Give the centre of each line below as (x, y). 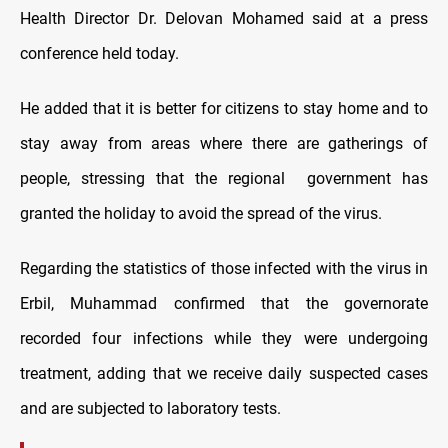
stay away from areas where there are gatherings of (224, 143)
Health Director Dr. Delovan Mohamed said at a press (224, 18)
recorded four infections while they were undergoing (224, 338)
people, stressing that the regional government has (224, 178)
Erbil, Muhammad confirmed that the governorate (224, 303)
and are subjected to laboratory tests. (150, 408)
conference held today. (99, 53)
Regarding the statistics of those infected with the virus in (224, 268)
